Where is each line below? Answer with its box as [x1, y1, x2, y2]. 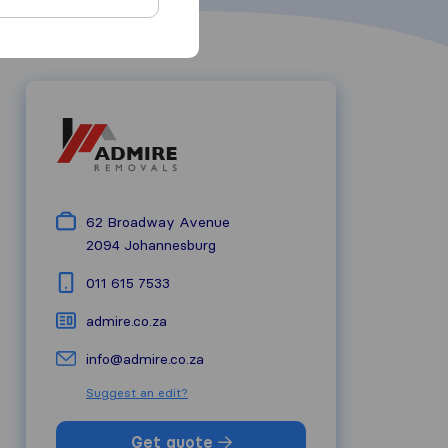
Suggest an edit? [86, 385, 188, 400]
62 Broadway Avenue [86, 213, 230, 231]
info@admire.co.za [86, 350, 204, 368]
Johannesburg [124, 236, 216, 254]
